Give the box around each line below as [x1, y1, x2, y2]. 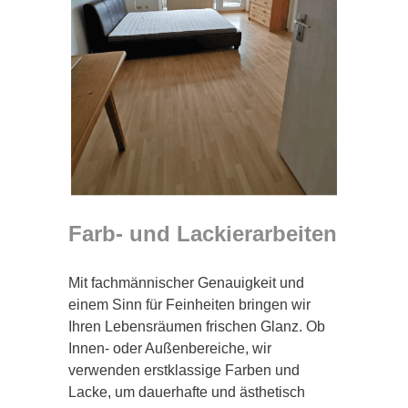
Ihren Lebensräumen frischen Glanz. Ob [68, 318, 325, 334]
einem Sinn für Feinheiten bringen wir [68, 296, 311, 312]
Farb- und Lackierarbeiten [68, 220, 337, 246]
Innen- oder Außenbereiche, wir [68, 340, 271, 356]
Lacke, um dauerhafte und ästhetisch [68, 383, 305, 400]
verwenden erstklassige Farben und [68, 362, 300, 378]
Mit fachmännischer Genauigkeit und [68, 274, 304, 291]
